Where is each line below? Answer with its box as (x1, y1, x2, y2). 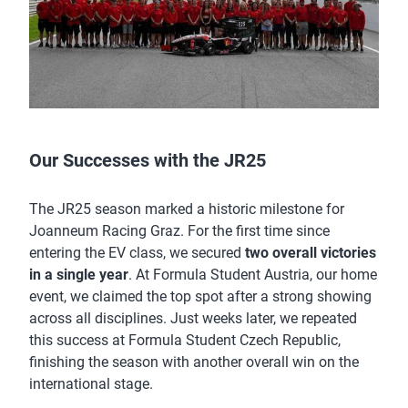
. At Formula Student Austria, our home (128, 265, 377, 283)
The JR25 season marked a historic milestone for (29, 199, 344, 218)
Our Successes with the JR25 (29, 148, 266, 171)
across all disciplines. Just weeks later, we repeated (29, 309, 357, 327)
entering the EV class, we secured (29, 243, 245, 261)
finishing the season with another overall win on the (29, 352, 359, 371)
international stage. (29, 374, 153, 393)
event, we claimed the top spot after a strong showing (29, 287, 372, 305)
